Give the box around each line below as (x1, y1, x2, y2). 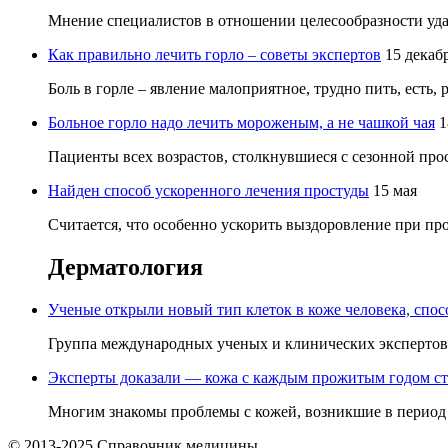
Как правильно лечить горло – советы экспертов (48, 46, 381, 64)
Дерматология (48, 254, 203, 281)
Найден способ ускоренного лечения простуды (48, 182, 369, 200)
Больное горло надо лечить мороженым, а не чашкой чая (48, 114, 435, 132)
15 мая (373, 182, 417, 200)
